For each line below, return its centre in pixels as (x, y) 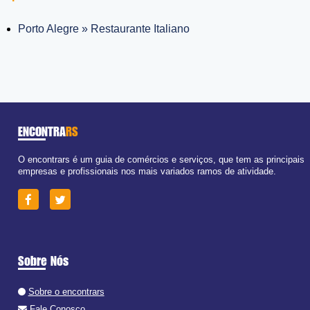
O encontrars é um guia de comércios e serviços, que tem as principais (161, 160)
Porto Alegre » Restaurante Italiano (104, 28)
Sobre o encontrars (66, 291)
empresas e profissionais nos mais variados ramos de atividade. (147, 172)
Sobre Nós (43, 261)
